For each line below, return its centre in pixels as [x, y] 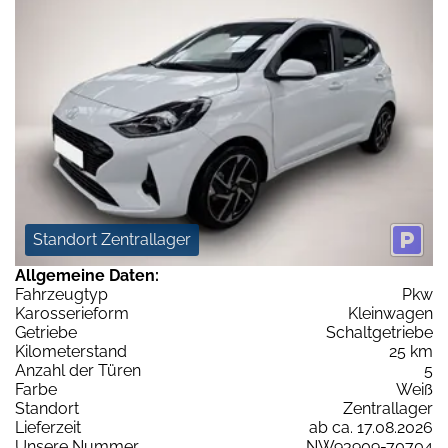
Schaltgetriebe [379, 333]
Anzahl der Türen [78, 371]
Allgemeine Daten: [87, 276]
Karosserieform [72, 314]
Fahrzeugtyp [61, 295]
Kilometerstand [71, 352]
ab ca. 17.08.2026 [371, 428]
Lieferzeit [48, 428]
